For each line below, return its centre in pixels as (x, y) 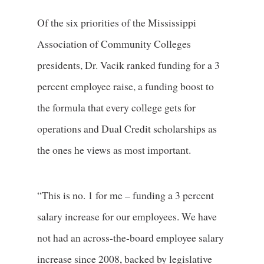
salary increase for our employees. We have (127, 216)
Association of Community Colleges (114, 44)
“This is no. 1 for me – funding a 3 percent (125, 195)
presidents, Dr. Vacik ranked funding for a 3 (128, 65)
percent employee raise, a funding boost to (125, 86)
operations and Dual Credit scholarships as (127, 129)
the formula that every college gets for (116, 108)
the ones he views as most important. (114, 150)
